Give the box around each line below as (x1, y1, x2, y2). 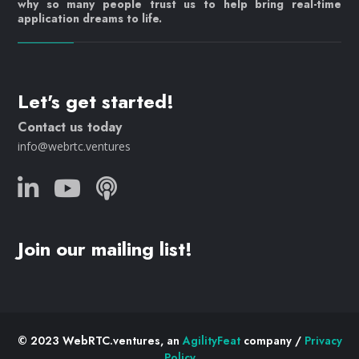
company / (240, 333, 305, 349)
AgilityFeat (182, 333, 240, 349)
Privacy (304, 333, 342, 349)
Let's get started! (18, 87, 174, 116)
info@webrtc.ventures (18, 139, 131, 155)
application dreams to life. (18, 10, 162, 27)
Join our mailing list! (18, 235, 192, 264)
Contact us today (18, 118, 122, 137)
